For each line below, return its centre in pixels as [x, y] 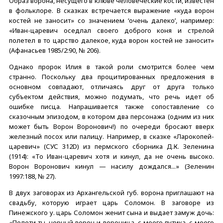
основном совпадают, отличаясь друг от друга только [111, 86]
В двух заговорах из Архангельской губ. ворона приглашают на [111, 192]
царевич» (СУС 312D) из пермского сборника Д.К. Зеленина [111, 146]
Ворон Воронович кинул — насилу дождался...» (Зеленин [111, 166]
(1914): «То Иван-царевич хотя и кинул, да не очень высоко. [111, 156]
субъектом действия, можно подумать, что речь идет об [111, 96]
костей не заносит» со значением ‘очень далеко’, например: [111, 20]
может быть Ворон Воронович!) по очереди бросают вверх [111, 126]
